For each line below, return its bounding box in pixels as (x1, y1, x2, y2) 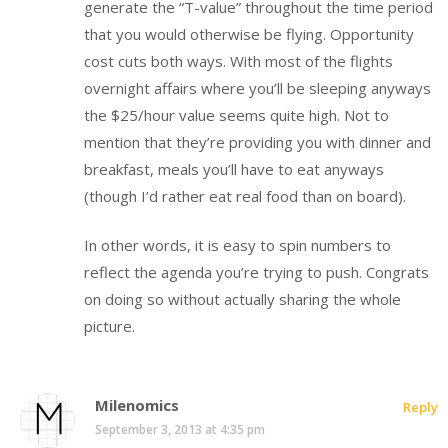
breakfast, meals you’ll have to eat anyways (84, 158, 384, 179)
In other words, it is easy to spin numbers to (84, 235, 391, 256)
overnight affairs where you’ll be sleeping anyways (84, 77, 431, 98)
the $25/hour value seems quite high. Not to (84, 104, 389, 125)
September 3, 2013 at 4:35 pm (95, 420, 265, 438)
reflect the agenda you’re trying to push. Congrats (84, 262, 429, 283)
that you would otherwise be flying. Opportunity (84, 23, 414, 44)
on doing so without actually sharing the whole (84, 289, 401, 310)
